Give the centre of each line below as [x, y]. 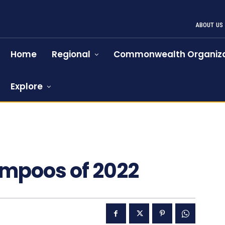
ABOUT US [209, 25]
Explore [27, 86]
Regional [71, 54]
